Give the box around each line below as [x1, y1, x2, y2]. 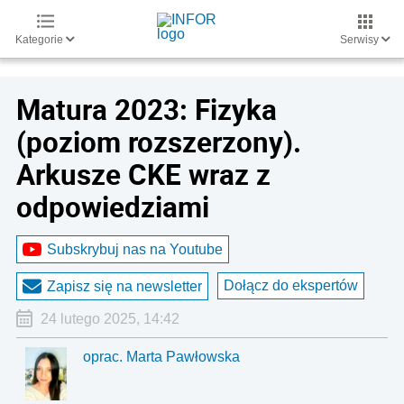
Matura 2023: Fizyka [16, 90, 277, 128]
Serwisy [340, 33, 381, 46]
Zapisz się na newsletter [47, 278, 202, 294]
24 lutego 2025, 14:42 [40, 311, 179, 326]
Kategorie [15, 33, 66, 46]
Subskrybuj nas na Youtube [47, 241, 223, 257]
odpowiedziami [16, 188, 209, 225]
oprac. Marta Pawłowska [83, 349, 241, 364]
